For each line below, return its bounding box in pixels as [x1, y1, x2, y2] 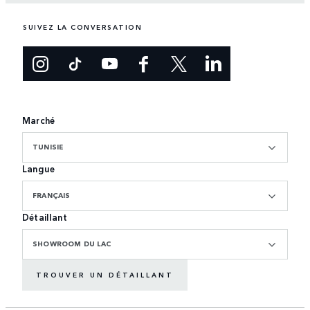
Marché [22, 113, 55, 127]
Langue [22, 161, 55, 175]
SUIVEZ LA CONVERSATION [23, 21, 142, 32]
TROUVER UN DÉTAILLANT [36, 270, 174, 280]
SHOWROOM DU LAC [33, 238, 111, 248]
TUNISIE [33, 141, 64, 152]
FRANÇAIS [33, 190, 71, 200]
